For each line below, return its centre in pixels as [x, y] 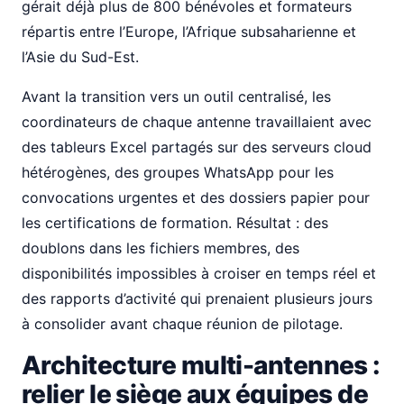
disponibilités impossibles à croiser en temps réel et [199, 273]
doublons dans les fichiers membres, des [161, 248]
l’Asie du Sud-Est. [80, 57]
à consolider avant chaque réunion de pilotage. [182, 324]
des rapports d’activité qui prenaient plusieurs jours [197, 298]
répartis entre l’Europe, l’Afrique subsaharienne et [189, 32]
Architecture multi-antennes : [201, 365]
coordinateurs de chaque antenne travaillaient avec [197, 122]
